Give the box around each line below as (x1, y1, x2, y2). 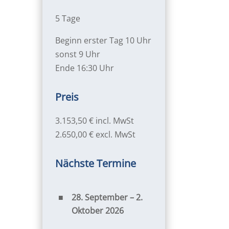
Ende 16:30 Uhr (55, 62, 114, 74)
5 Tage (55, 12, 80, 24)
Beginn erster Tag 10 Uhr (55, 34, 151, 46)
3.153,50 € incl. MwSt (55, 114, 134, 126)
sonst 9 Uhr (55, 48, 100, 60)
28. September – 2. (71, 191, 143, 203)
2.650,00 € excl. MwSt (55, 128, 135, 140)
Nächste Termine (55, 156, 136, 170)
